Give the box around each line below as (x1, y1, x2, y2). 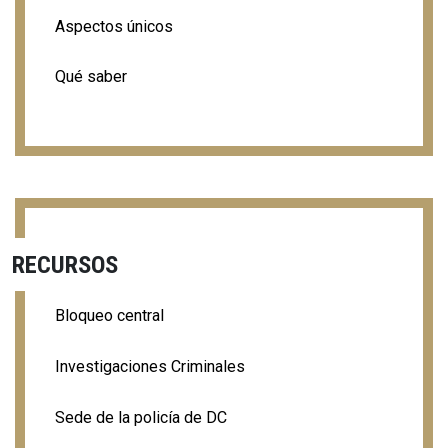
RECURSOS (12, 249, 118, 279)
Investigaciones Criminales (55, 356, 245, 376)
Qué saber (55, 66, 127, 86)
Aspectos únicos (55, 16, 173, 36)
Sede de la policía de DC (55, 407, 227, 427)
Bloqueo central (55, 305, 164, 325)
